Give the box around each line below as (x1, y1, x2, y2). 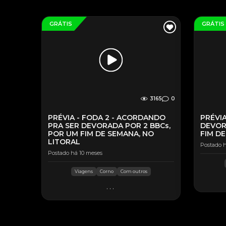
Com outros (120, 168, 147, 174)
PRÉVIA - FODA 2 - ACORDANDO (48, 113, 165, 122)
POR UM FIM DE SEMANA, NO (48, 129, 154, 138)
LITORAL (48, 137, 80, 146)
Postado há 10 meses (48, 149, 102, 156)
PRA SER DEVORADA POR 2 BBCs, (48, 121, 171, 130)
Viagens (74, 168, 93, 174)
